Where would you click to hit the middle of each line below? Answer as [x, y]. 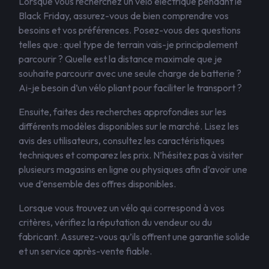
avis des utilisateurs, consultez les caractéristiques [122, 141]
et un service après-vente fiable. [85, 251]
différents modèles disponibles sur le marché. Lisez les [129, 126]
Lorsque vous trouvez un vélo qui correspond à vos [122, 208]
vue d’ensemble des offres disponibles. [97, 184]
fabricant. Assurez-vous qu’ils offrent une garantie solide [134, 237]
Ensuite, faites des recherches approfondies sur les [122, 112]
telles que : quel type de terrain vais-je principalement [128, 44]
